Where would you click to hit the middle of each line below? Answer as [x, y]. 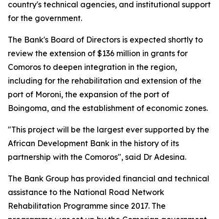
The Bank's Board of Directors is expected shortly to [105, 40]
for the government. [45, 18]
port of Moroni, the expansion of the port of [88, 94]
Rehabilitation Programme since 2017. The [87, 206]
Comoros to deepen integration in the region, [92, 67]
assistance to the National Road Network [86, 192]
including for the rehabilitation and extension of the [105, 81]
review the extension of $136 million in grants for [98, 53]
